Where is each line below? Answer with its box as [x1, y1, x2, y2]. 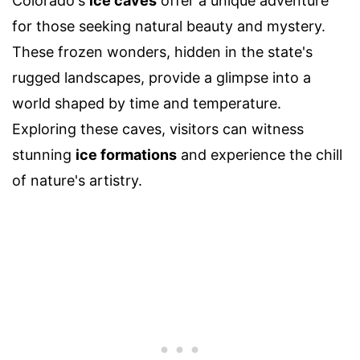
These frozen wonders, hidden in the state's [12, 43, 313, 60]
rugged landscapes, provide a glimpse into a [12, 68, 311, 86]
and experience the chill [177, 145, 342, 163]
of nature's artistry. [12, 171, 142, 189]
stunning [12, 145, 76, 163]
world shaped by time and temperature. [12, 94, 281, 112]
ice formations [76, 145, 177, 163]
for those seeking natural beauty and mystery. [12, 17, 325, 35]
